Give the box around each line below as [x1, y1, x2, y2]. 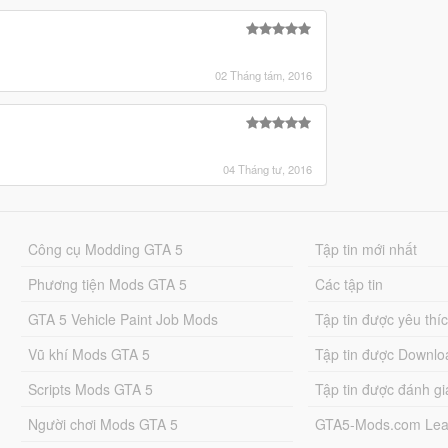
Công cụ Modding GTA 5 [27, 238, 183, 259]
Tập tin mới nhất [315, 238, 418, 259]
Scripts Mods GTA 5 [27, 378, 153, 399]
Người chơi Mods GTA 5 [27, 413, 178, 434]
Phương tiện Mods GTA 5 [27, 273, 187, 294]
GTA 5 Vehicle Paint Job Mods [27, 308, 218, 329]
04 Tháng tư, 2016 [222, 160, 312, 177]
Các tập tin [315, 273, 384, 294]
